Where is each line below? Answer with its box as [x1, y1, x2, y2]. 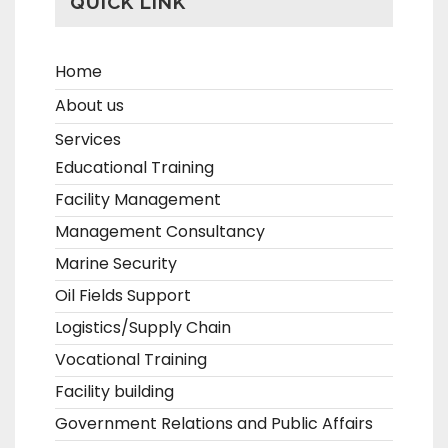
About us [55, 94, 124, 118]
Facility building [55, 380, 174, 404]
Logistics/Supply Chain [55, 316, 231, 340]
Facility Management [55, 188, 221, 212]
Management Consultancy [55, 220, 265, 244]
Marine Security [55, 252, 177, 276]
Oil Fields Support [55, 284, 191, 308]
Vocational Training [55, 348, 207, 372]
